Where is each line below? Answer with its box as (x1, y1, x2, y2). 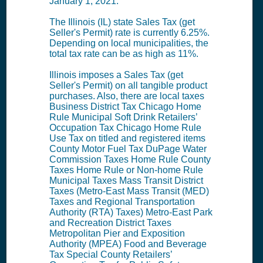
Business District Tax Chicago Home (49, 102, 201, 112)
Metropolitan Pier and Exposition (49, 228, 185, 239)
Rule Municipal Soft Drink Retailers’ (49, 112, 197, 123)
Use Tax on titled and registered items (49, 133, 205, 144)
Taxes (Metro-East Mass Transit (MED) (49, 186, 209, 197)
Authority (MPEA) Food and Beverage (49, 239, 207, 249)
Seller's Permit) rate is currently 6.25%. (49, 28, 210, 38)
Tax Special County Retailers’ (49, 249, 172, 260)
